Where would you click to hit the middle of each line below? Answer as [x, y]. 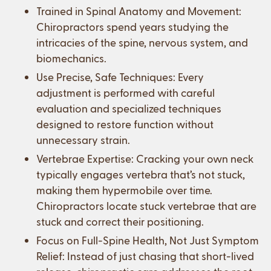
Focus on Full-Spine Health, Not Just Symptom [148, 240]
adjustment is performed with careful [126, 93]
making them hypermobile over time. [124, 190]
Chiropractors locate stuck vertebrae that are [146, 206]
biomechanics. [71, 58]
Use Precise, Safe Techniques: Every [120, 77]
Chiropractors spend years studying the [132, 27]
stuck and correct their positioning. [121, 221]
